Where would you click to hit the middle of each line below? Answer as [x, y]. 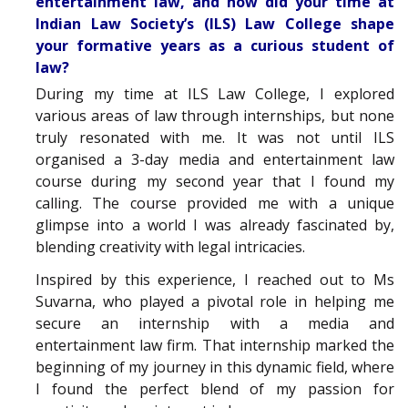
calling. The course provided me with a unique [215, 203]
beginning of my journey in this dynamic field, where [215, 367]
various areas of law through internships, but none [215, 115]
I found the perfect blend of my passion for [215, 389]
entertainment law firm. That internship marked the [215, 346]
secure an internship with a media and [215, 324]
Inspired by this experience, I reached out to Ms [215, 280]
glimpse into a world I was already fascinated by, [215, 224]
